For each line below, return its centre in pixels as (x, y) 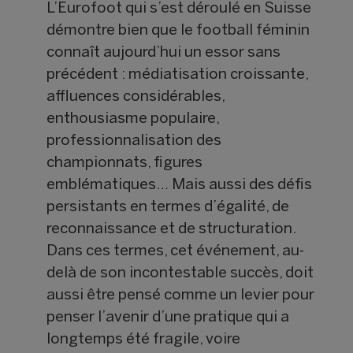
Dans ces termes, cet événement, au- (176, 252)
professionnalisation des (134, 141)
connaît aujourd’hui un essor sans (164, 53)
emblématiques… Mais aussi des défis (180, 186)
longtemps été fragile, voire (144, 340)
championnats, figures (125, 163)
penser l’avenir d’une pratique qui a (168, 318)
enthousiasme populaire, (133, 119)
